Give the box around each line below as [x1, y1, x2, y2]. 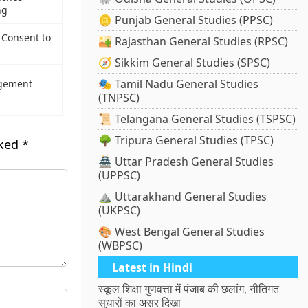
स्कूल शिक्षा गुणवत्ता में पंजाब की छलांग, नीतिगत [98, 281, 280, 297]
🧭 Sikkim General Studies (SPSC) [98, 55, 271, 71]
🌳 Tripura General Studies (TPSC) [98, 133, 274, 148]
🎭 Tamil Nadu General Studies [98, 76, 259, 92]
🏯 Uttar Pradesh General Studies [98, 154, 274, 170]
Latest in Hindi [112, 260, 193, 276]
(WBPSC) [98, 238, 143, 254]
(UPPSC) [98, 168, 141, 184]
